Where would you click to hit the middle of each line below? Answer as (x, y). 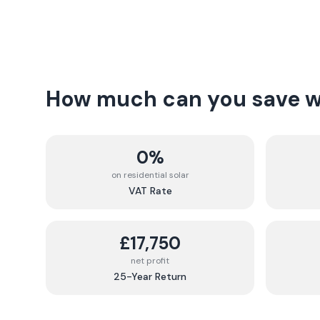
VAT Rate (150, 191)
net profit (150, 261)
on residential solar (150, 175)
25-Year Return (150, 276)
